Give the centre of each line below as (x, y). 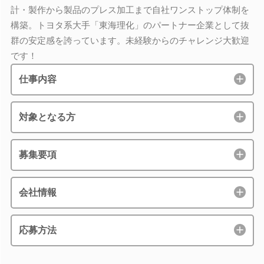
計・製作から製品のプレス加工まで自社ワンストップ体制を (130, 9)
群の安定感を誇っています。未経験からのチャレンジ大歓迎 (130, 40)
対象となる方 (47, 117)
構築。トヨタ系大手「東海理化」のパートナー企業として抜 (130, 25)
